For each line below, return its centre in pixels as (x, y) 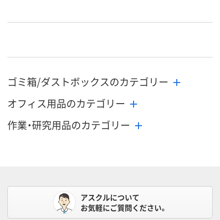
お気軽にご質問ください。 (124, 208)
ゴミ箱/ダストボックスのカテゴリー (88, 82)
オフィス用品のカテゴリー (66, 104)
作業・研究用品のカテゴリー (69, 125)
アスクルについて (110, 197)
